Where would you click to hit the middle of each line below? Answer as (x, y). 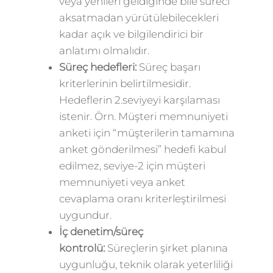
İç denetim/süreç (101, 232)
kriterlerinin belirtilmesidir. (125, 83)
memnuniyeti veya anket (122, 182)
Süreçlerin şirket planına (166, 248)
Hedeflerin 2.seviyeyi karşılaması (139, 100)
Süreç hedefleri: (97, 67)
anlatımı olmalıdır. (104, 51)
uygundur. (85, 215)
